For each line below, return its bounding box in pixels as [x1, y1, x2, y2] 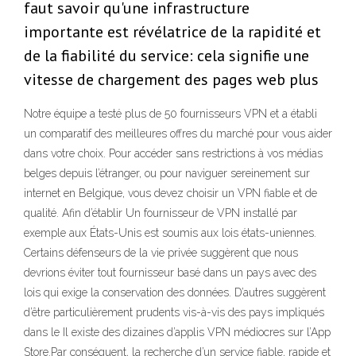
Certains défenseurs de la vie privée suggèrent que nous [24, 246, 298, 260]
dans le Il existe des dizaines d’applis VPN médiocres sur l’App [24, 326, 331, 339]
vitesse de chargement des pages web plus [24, 69, 319, 91]
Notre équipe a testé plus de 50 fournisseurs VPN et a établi [24, 107, 317, 121]
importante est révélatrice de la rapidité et [24, 21, 321, 43]
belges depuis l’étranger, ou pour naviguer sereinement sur [24, 167, 310, 180]
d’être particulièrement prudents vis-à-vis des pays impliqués [24, 306, 324, 319]
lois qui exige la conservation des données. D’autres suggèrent [24, 286, 326, 300]
